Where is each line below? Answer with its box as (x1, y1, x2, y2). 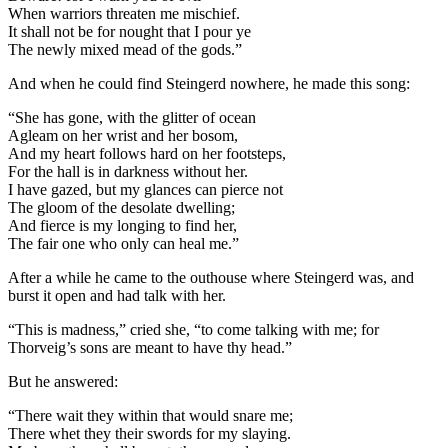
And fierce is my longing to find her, (8, 217, 237, 235)
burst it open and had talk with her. (8, 287, 226, 305)
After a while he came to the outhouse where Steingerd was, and (8, 269, 414, 287)
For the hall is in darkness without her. (8, 163, 248, 181)
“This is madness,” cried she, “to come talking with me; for (8, 321, 379, 339)
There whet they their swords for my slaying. (8, 425, 291, 443)
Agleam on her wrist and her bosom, (8, 127, 238, 145)
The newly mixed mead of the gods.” (8, 41, 242, 59)
